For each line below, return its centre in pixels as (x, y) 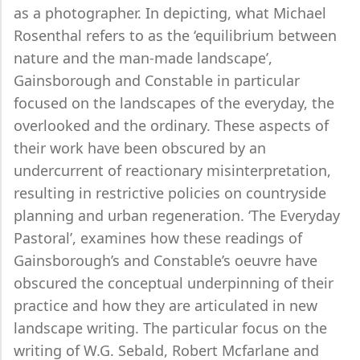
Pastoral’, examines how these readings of (158, 238)
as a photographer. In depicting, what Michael (170, 13)
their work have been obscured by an (140, 148)
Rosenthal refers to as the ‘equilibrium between (175, 35)
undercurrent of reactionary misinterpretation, (172, 170)
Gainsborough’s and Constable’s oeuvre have (166, 260)
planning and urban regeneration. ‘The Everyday (177, 215)
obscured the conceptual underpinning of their (174, 283)
